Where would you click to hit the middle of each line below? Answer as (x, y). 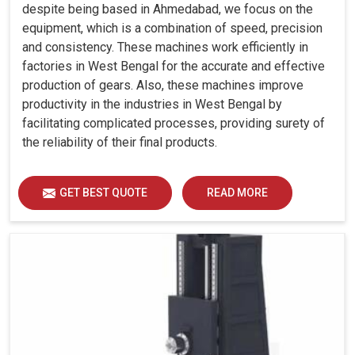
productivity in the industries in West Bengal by (152, 104)
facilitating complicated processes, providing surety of (174, 123)
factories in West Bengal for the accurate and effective (174, 66)
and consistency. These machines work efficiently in (165, 47)
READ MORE (237, 192)
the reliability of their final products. (120, 142)
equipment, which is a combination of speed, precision (172, 28)
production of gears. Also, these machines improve (163, 85)
